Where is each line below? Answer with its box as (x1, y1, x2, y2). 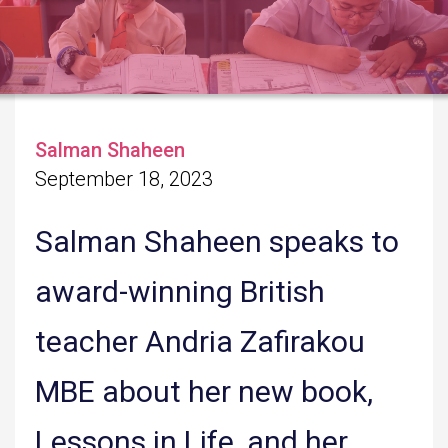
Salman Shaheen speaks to (35, 224, 399, 260)
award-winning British (35, 274, 325, 310)
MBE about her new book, (35, 374, 373, 410)
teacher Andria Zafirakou (35, 324, 365, 360)
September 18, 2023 (35, 167, 213, 192)
